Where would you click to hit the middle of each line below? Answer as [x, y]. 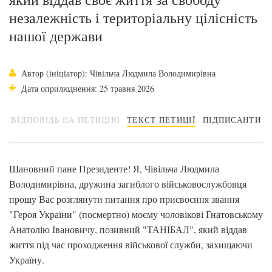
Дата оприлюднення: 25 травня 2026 [88, 88]
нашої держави [56, 36]
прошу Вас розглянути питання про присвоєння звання [124, 199]
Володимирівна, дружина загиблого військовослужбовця [128, 184]
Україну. [27, 260]
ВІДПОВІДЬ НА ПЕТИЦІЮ [66, 120]
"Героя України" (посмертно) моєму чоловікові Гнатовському [136, 214]
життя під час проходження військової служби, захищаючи [131, 244]
